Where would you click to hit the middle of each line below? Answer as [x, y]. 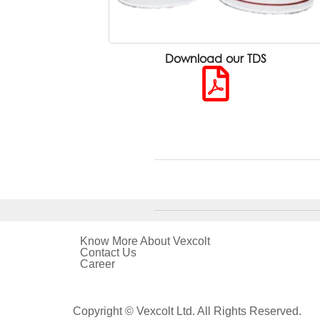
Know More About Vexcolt [145, 241]
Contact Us [108, 252]
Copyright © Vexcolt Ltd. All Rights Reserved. [187, 311]
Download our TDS [215, 60]
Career [97, 264]
